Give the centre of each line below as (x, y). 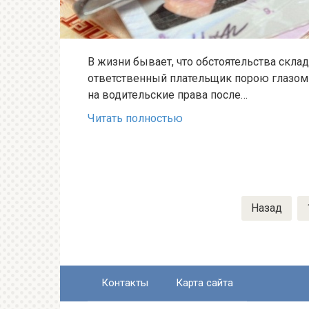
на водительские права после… (168, 94)
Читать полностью (135, 118)
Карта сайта (205, 282)
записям (109, 237)
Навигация (115, 203)
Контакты (125, 282)
